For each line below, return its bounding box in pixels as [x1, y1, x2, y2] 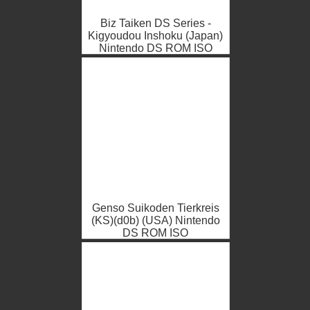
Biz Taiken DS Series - [100, 17, 211, 30]
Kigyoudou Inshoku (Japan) [88, 30, 223, 42]
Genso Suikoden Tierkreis [91, 202, 219, 215]
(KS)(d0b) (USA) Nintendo [91, 215, 220, 227]
